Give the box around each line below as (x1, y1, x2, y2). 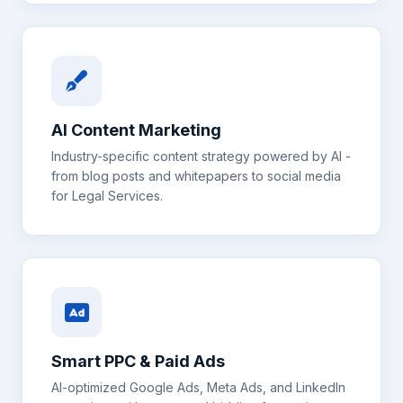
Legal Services (72, 188, 160, 203)
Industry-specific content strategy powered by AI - (51, 148, 351, 164)
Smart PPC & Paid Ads (51, 352, 225, 371)
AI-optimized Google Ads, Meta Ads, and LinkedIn (51, 380, 345, 395)
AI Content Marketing (51, 121, 221, 139)
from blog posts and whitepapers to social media (51, 168, 341, 184)
